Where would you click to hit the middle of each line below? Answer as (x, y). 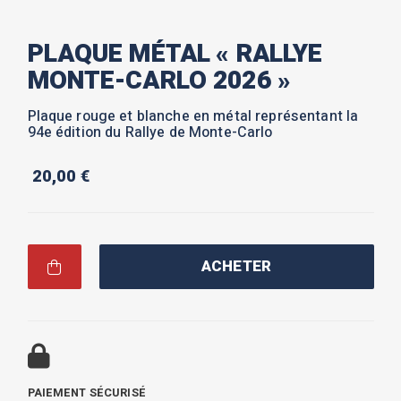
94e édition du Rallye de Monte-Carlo (150, 132)
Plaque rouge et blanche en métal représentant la (193, 116)
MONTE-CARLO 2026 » (159, 81)
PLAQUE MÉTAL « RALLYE (175, 54)
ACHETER (236, 266)
